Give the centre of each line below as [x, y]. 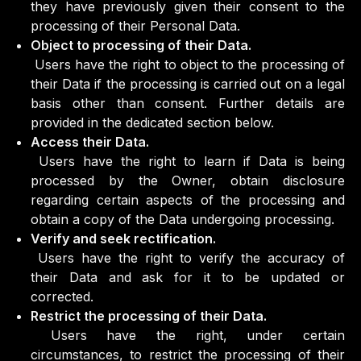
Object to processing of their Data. [141, 45]
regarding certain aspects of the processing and [188, 200]
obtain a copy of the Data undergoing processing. [183, 219]
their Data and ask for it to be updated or [188, 277]
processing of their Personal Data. [135, 26]
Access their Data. [90, 142]
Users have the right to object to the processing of [188, 64]
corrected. [62, 297]
